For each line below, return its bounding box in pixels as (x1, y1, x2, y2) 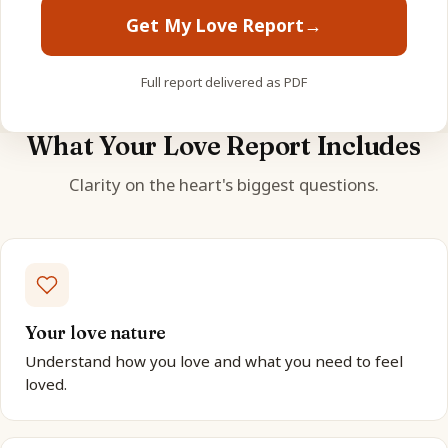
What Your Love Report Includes (27, 129, 421, 162)
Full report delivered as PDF (141, 72, 307, 91)
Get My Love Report (126, 13, 304, 38)
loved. (25, 373, 67, 394)
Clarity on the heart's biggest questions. (69, 172, 379, 196)
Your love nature (25, 321, 167, 343)
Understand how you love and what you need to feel (25, 350, 403, 371)
